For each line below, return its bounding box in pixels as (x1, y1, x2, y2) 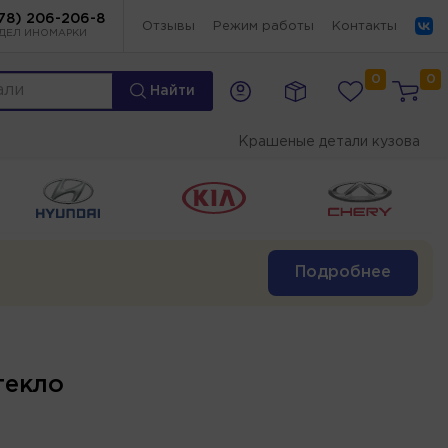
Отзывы (142, 20, 195, 32)
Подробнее (295, 264, 391, 280)
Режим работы (213, 20, 314, 32)
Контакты (332, 20, 397, 32)
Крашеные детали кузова (238, 136, 420, 148)
